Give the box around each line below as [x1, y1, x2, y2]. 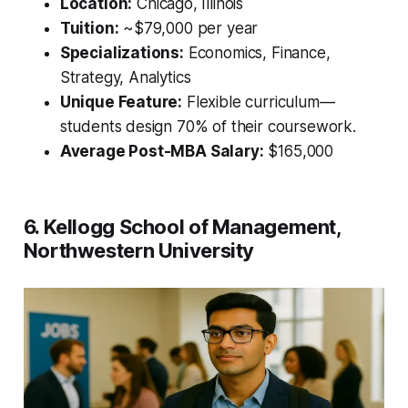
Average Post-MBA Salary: [59, 142, 264, 161]
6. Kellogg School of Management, [23, 215, 342, 240]
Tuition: [59, 19, 119, 38]
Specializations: [59, 44, 184, 63]
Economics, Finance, [183, 44, 331, 63]
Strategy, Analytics [59, 68, 191, 87]
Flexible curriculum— [182, 93, 335, 112]
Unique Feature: [59, 93, 183, 112]
